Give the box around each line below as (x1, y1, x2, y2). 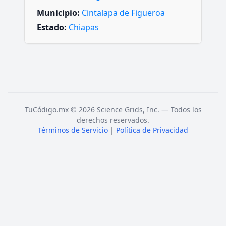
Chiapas (69, 22, 99, 33)
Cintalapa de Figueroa (82, 7, 165, 18)
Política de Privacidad (116, 125, 188, 135)
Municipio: (37, 7, 80, 18)
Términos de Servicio (38, 125, 108, 135)
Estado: (37, 22, 67, 33)
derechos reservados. (77, 115, 149, 125)
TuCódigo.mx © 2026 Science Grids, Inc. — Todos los (24, 105, 202, 115)
